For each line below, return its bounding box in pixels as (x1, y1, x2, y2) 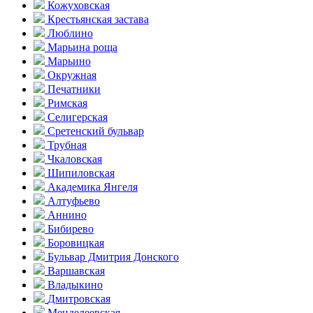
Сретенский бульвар (48, 124, 144, 137)
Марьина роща (48, 41, 117, 53)
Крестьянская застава (48, 13, 149, 25)
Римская (48, 96, 87, 109)
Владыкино (48, 278, 103, 291)
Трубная (48, 138, 87, 151)
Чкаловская (48, 152, 102, 165)
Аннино (48, 208, 87, 221)
